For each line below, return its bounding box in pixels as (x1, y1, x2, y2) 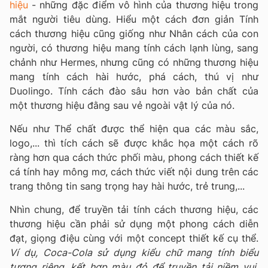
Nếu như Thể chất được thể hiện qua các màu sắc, (10, 122, 258, 135)
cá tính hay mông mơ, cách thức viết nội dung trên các (10, 165, 258, 178)
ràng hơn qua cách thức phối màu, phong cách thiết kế (10, 151, 258, 163)
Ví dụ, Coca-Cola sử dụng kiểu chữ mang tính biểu (10, 246, 258, 258)
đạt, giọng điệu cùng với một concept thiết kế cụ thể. (10, 232, 258, 244)
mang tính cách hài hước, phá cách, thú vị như (10, 70, 258, 83)
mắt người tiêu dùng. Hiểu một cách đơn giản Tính (10, 13, 258, 25)
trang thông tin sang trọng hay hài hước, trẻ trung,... (10, 179, 245, 192)
